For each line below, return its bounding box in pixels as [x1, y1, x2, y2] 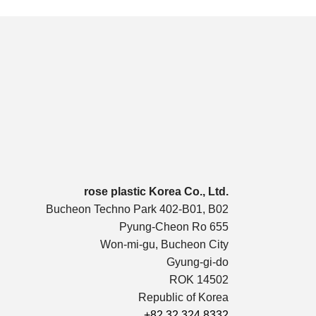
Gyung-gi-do [166, 255, 229, 268]
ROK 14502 [169, 273, 229, 286]
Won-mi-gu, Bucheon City [100, 238, 229, 250]
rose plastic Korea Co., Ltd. [84, 185, 229, 197]
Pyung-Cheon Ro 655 [119, 220, 229, 233]
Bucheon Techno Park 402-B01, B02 [46, 202, 229, 215]
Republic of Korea [138, 291, 229, 303]
